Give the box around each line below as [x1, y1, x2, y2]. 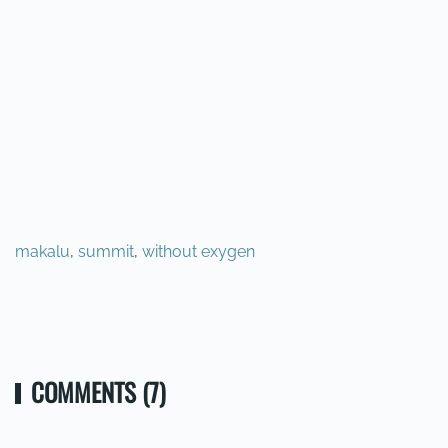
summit [78, 242, 134, 261]
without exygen [142, 242, 255, 261]
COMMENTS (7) [31, 373, 166, 410]
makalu [15, 242, 70, 261]
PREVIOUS [35, 310, 115, 329]
